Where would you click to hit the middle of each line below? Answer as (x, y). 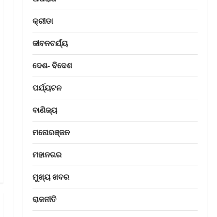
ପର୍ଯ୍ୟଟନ (47, 88)
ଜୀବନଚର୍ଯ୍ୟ (50, 43)
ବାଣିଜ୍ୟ (45, 110)
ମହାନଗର (47, 155)
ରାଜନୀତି (44, 199)
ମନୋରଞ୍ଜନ (51, 132)
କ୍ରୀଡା (43, 21)
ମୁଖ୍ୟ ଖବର (51, 177)
